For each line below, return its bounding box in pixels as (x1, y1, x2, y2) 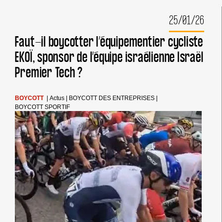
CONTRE (103, 14, 132, 22)
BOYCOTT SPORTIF (15, 104, 70, 111)
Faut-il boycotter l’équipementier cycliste (15, 33, 204, 51)
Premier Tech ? (15, 64, 83, 81)
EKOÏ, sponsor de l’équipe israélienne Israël (15, 49, 204, 66)
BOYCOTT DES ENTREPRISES (69, 95, 155, 102)
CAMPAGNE (103, 5, 142, 13)
